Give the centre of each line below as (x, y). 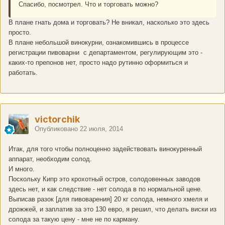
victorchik (57, 120)
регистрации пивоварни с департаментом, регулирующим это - (105, 53)
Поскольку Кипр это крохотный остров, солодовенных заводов (104, 179)
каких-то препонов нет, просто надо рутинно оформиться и (98, 63)
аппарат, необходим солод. (50, 159)
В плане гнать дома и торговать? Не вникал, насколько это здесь (109, 23)
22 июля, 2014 (101, 129)
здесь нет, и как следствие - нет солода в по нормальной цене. (105, 189)
